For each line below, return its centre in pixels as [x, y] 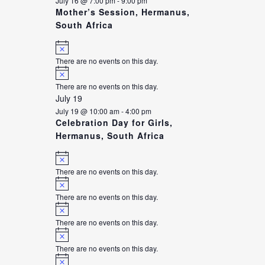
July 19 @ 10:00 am [87, 111]
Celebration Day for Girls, [114, 123]
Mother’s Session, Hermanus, [122, 12]
